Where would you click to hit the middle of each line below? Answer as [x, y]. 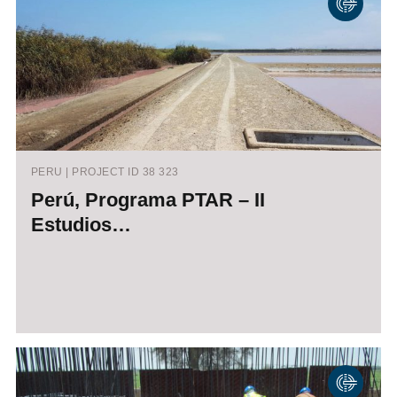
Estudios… [81, 225]
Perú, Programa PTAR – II [148, 200]
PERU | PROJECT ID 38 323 [105, 172]
